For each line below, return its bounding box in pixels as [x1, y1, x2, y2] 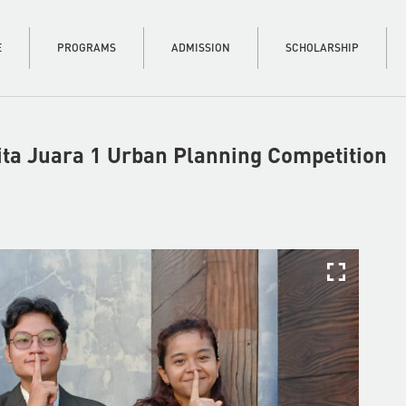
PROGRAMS [57, 41, 116, 54]
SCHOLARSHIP [285, 41, 359, 54]
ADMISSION [171, 41, 230, 54]
